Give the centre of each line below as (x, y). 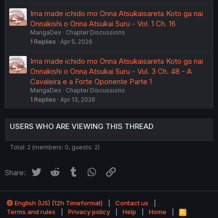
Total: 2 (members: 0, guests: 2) (55, 147)
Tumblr (91, 171)
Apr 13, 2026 (78, 99)
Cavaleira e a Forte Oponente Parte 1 (91, 81)
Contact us (132, 203)
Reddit (72, 171)
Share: (15, 172)
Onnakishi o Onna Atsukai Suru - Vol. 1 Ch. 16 (103, 23)
